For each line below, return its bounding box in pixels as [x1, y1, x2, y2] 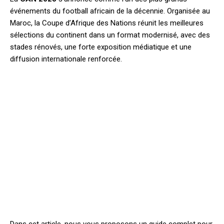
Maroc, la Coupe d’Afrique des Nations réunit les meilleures [10, 18, 203, 28]
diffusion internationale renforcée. [10, 54, 122, 64]
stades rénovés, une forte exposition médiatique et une [10, 42, 191, 52]
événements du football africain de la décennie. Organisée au [10, 6, 210, 16]
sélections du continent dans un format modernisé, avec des [10, 30, 210, 40]
